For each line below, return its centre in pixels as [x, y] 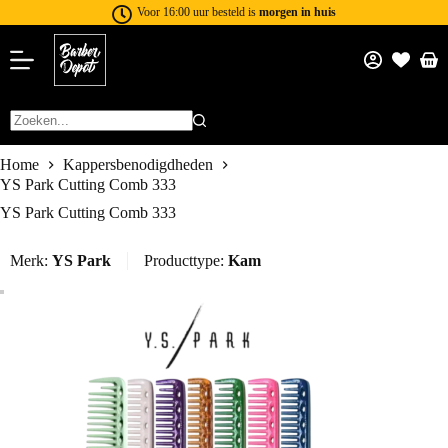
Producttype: [186, 260]
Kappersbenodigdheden [138, 165]
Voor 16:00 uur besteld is [198, 12]
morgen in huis [297, 12]
